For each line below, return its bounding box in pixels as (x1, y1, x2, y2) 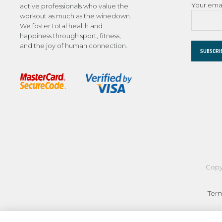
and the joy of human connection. (20, 41, 127, 50)
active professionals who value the (20, 1, 128, 10)
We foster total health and (20, 21, 103, 30)
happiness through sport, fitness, (20, 31, 121, 40)
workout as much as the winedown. (20, 11, 131, 20)
